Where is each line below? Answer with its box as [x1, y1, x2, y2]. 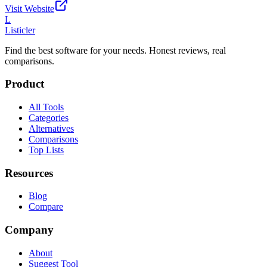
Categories [29, 112, 69, 123]
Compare [29, 201, 63, 212]
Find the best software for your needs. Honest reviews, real [5, 45, 226, 55]
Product [5, 77, 44, 91]
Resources [5, 166, 53, 179]
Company [5, 223, 54, 237]
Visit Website [5, 3, 54, 14]
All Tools [29, 101, 64, 112]
